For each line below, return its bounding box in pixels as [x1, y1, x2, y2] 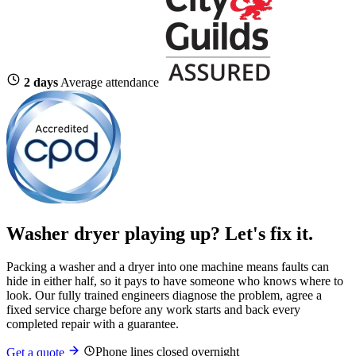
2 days [24, 75, 58, 89]
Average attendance [60, 75, 159, 89]
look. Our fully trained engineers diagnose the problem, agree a [6, 288, 322, 303]
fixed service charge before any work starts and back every [6, 303, 300, 317]
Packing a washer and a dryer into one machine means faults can [6, 260, 329, 274]
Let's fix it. [225, 222, 313, 244]
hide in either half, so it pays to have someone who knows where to [6, 274, 343, 288]
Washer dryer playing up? [6, 222, 225, 244]
